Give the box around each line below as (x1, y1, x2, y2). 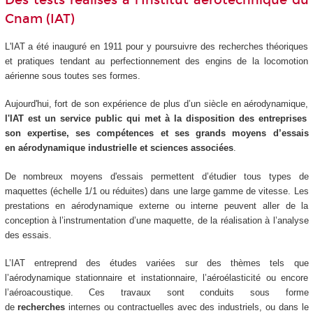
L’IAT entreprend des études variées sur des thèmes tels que (4, 258, 309, 269)
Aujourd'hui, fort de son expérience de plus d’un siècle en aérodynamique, (4, 99, 309, 110)
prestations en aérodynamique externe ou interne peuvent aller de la (4, 200, 309, 211)
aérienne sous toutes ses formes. (4, 70, 143, 81)
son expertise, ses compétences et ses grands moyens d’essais (4, 128, 309, 139)
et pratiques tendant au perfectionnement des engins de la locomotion (4, 55, 309, 66)
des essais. (4, 229, 52, 240)
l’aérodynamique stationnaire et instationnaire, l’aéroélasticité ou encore (4, 272, 309, 284)
